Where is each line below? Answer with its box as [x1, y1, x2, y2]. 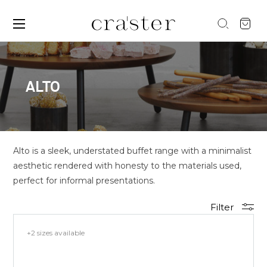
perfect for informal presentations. [13, 175, 156, 186]
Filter [210, 201, 236, 213]
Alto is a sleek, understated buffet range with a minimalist [13, 145, 252, 156]
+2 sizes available [27, 228, 85, 237]
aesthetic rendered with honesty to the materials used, [13, 160, 242, 171]
